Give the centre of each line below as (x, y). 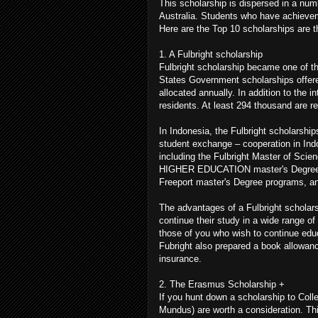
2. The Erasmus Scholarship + (222, 284)
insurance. (180, 258)
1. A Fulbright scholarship (211, 54)
